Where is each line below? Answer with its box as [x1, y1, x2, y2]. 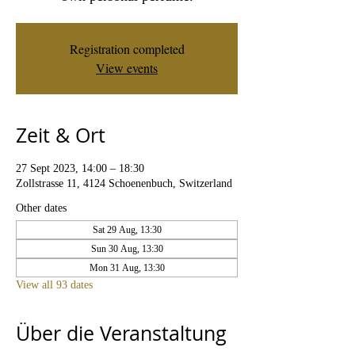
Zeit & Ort [16, 122, 105, 148]
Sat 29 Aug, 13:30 [92, 224, 162, 235]
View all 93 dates [16, 279, 93, 291]
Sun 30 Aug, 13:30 [90, 243, 163, 254]
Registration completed [69, 40, 185, 57]
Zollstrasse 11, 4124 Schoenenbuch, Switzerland [16, 177, 232, 189]
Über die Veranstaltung [16, 320, 227, 346]
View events [96, 59, 158, 76]
